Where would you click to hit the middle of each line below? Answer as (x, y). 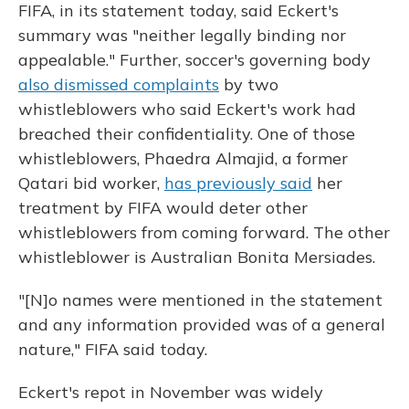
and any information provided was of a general (202, 325)
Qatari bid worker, (91, 183)
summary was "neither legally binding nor (182, 35)
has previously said (238, 183)
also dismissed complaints (119, 84)
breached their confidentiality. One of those (187, 134)
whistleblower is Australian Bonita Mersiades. (197, 257)
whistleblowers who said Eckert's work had (187, 109)
